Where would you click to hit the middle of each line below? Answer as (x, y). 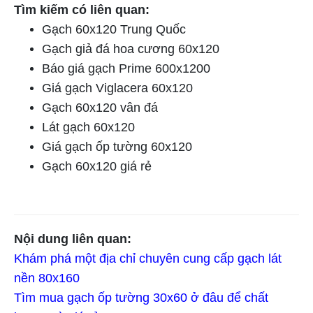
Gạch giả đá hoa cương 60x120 (131, 49)
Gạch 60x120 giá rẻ (97, 166)
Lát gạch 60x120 (88, 127)
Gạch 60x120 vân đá (100, 107)
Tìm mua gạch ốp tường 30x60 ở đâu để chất (141, 297)
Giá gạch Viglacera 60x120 (117, 88)
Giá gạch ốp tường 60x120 (117, 146)
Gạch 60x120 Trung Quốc (114, 29)
